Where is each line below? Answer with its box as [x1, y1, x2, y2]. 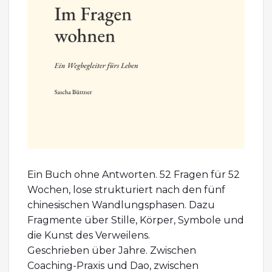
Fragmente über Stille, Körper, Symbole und [27, 214, 244, 226]
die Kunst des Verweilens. [27, 229, 150, 241]
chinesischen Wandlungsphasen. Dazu [27, 199, 215, 211]
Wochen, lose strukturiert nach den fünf [27, 183, 225, 195]
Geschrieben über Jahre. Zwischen [27, 244, 196, 256]
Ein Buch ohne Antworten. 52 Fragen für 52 [27, 168, 240, 180]
